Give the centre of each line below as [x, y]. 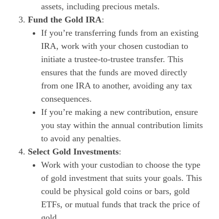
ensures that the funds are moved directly [114, 72]
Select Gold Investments [73, 151]
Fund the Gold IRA [65, 19]
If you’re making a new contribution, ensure [120, 112]
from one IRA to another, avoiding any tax [117, 85]
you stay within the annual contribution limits [122, 125]
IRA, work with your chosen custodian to [115, 46]
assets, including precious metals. [100, 6]
